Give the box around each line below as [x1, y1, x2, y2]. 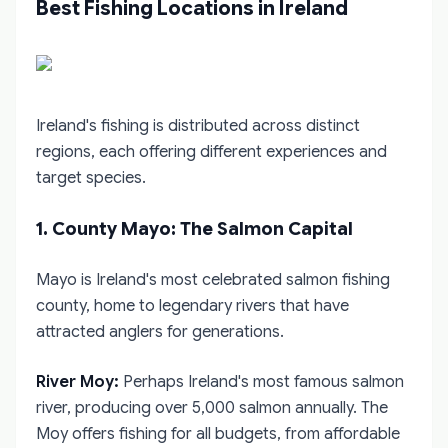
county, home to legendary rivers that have [36, 296, 349, 316]
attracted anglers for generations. [36, 322, 284, 342]
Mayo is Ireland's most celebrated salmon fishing [36, 270, 390, 290]
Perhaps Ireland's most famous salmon [119, 372, 404, 392]
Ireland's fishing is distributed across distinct [36, 116, 360, 136]
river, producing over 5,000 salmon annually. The [36, 398, 388, 418]
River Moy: [36, 372, 119, 392]
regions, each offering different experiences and [36, 142, 387, 162]
